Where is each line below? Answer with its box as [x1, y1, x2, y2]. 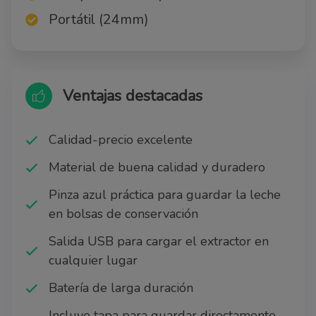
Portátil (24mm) [49, 10, 149, 30]
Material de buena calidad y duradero [49, 159, 265, 176]
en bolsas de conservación [49, 205, 198, 223]
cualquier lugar [49, 252, 138, 269]
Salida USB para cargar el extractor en [49, 233, 269, 250]
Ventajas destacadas [63, 85, 202, 107]
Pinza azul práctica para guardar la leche [49, 186, 281, 204]
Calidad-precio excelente [49, 131, 193, 149]
